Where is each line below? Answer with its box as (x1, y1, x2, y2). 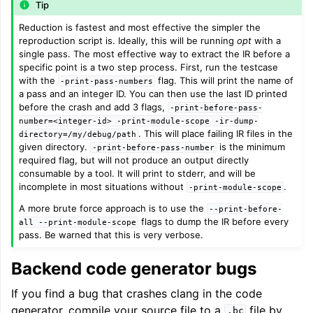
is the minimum (217, 140, 286, 152)
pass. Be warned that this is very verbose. (19, 228, 204, 240)
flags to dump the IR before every (138, 215, 289, 227)
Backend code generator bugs (11, 258, 256, 279)
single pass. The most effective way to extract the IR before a (19, 48, 291, 59)
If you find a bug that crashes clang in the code (11, 286, 262, 300)
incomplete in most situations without (19, 180, 187, 192)
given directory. (19, 140, 91, 152)
